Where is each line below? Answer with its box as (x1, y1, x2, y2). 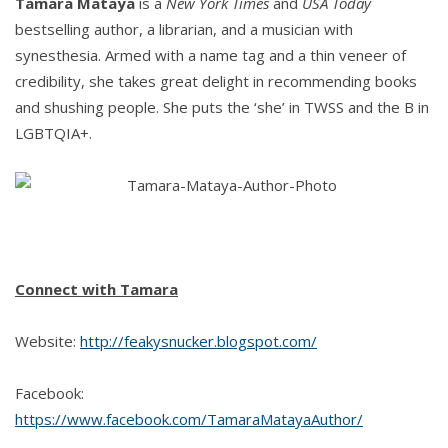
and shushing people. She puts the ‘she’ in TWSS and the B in (15, 97, 429, 118)
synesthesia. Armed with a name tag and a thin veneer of (15, 45, 406, 66)
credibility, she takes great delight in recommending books (15, 71, 417, 92)
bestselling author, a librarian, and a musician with (15, 19, 353, 40)
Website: (15, 331, 80, 352)
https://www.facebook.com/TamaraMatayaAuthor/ (15, 409, 363, 430)
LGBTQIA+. (15, 123, 92, 144)
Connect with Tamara (15, 279, 178, 300)
